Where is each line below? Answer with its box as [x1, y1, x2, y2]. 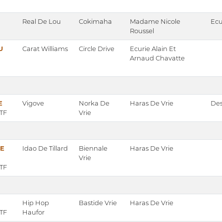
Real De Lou [22, 17, 61, 26]
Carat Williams [22, 45, 68, 53]
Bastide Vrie [79, 199, 117, 207]
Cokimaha [79, 17, 112, 26]
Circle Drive [79, 45, 114, 53]
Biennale [79, 144, 108, 153]
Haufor [22, 208, 45, 217]
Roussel [130, 27, 154, 35]
